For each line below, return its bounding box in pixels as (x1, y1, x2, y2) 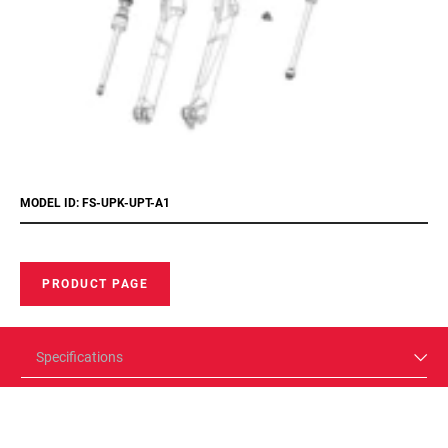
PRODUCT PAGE (42, 277, 148, 291)
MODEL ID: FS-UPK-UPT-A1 (20, 196, 170, 210)
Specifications (36, 349, 123, 365)
